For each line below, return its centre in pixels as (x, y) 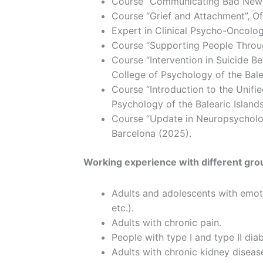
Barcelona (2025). (151, 134)
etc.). (123, 208)
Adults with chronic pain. (166, 223)
